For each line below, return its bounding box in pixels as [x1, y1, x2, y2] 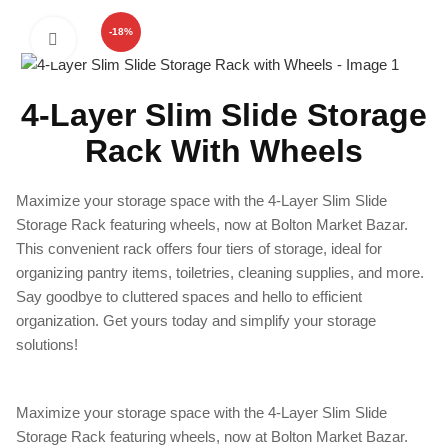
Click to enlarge [75, 32, 183, 48]
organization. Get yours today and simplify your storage [16, 312, 376, 330]
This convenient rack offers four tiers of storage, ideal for [16, 240, 382, 258]
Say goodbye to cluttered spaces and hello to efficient [16, 288, 362, 306]
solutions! [16, 336, 78, 354]
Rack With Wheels [85, 133, 363, 170]
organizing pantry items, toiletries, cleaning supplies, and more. [16, 264, 424, 282]
